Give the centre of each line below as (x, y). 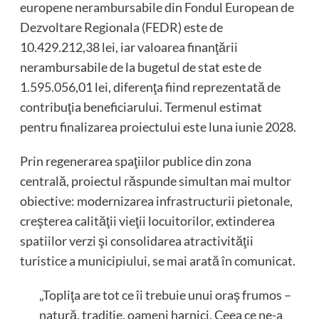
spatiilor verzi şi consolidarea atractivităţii (136, 241)
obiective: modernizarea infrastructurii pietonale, (156, 201)
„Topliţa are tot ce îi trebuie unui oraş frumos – (165, 295)
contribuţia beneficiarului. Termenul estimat (141, 107)
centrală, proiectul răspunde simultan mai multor (155, 181)
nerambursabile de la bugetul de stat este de (140, 67)
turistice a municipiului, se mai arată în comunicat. (157, 261)
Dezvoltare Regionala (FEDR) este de (121, 27)
